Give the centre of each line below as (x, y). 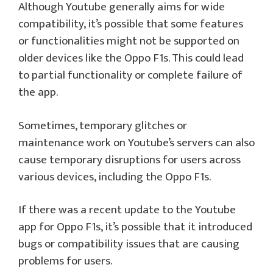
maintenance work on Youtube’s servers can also (136, 143)
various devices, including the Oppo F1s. (115, 177)
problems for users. (65, 261)
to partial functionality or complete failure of (130, 75)
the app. (38, 92)
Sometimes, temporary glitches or (103, 126)
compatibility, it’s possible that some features (131, 24)
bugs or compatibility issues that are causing (129, 244)
